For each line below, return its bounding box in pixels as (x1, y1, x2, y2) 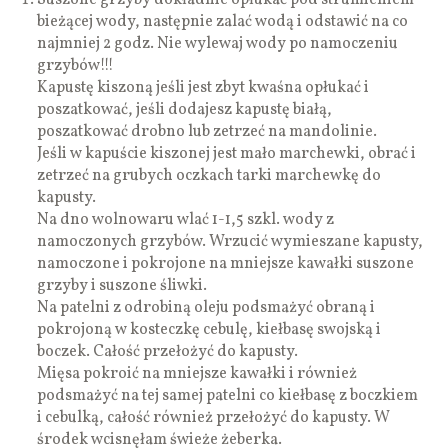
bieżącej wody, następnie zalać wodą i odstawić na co (37, 10, 409, 33)
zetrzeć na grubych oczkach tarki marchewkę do (37, 164, 382, 187)
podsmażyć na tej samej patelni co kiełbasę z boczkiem (37, 384, 419, 407)
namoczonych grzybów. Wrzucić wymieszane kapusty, (37, 230, 424, 253)
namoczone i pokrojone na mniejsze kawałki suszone (37, 252, 415, 275)
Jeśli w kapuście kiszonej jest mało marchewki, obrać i (37, 142, 417, 165)
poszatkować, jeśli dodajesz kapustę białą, (37, 98, 333, 121)
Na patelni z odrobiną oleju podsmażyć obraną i (37, 296, 376, 319)
